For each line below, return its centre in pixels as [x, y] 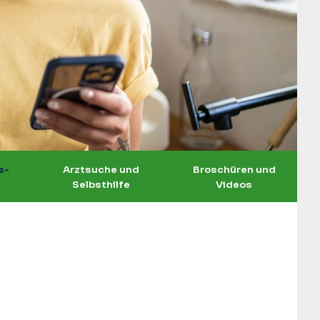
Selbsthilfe [101, 184]
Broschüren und [234, 169]
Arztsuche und [101, 169]
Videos [234, 184]
